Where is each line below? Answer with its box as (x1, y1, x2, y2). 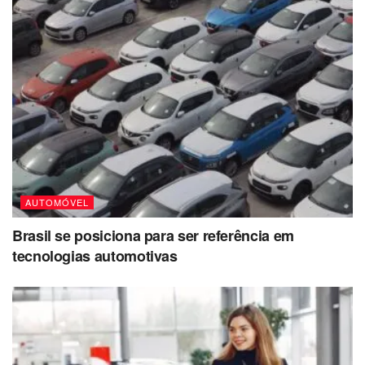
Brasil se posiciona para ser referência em (12, 224, 294, 246)
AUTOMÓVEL (25, 195, 89, 209)
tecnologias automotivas (12, 244, 178, 266)
